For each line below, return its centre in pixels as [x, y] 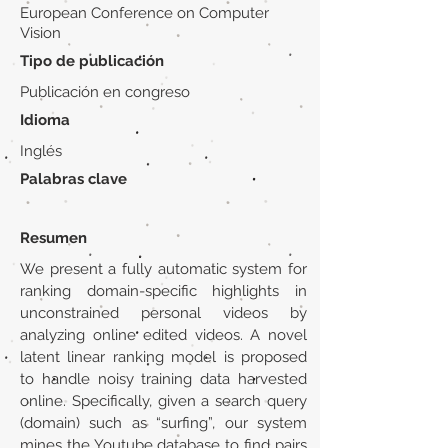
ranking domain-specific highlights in [163, 291]
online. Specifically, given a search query [163, 401]
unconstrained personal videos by [163, 313]
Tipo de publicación [92, 61]
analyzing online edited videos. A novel [163, 335]
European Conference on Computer [144, 13]
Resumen [53, 238]
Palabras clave [73, 179]
